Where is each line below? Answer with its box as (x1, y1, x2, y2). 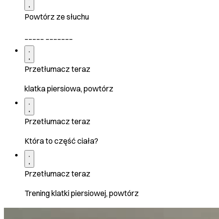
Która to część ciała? (24, 135, 98, 146)
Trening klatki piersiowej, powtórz (24, 188, 139, 198)
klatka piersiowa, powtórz (24, 83, 113, 93)
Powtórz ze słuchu (24, 11, 89, 22)
